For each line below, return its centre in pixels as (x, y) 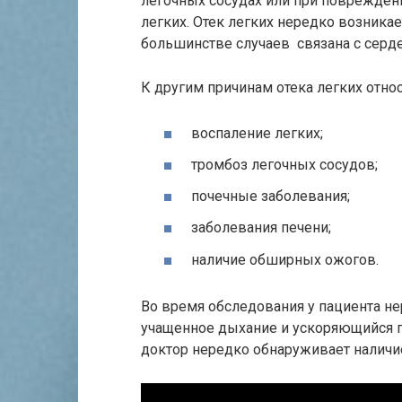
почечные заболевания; (271, 197)
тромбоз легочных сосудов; (284, 165)
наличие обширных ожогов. (285, 259)
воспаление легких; (257, 133)
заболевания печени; (261, 228)
